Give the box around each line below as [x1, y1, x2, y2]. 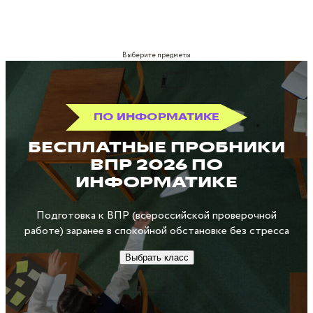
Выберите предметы [122, 50, 191, 61]
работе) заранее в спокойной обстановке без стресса [24, 223, 289, 239]
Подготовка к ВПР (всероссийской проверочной [36, 208, 277, 224]
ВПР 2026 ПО [90, 154, 223, 175]
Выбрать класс [124, 252, 189, 263]
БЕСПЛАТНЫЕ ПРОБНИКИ [28, 137, 285, 158]
